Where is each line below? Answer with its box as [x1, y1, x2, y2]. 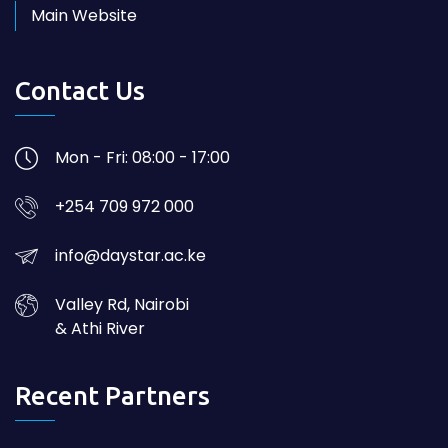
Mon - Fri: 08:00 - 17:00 [55, 146, 230, 169]
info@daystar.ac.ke [55, 244, 206, 267]
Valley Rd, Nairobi [55, 293, 189, 316]
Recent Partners [15, 381, 210, 410]
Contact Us [15, 76, 145, 105]
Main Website [31, 4, 137, 27]
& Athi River [55, 317, 145, 340]
